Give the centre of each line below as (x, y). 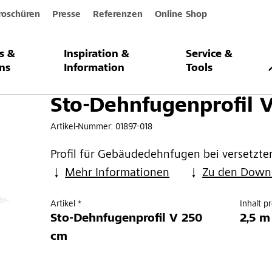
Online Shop (181, 15)
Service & (209, 55)
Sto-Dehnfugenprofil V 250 (127, 219)
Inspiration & (97, 55)
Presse (66, 15)
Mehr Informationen (117, 173)
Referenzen (117, 15)
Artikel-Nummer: (83, 127)
